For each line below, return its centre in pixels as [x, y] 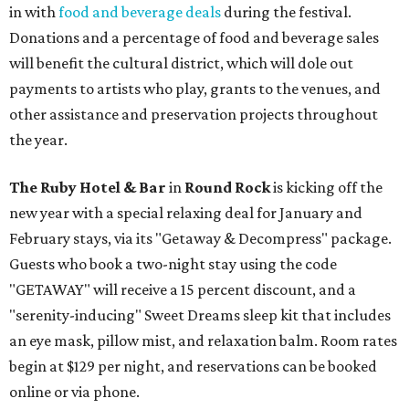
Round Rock [229, 187]
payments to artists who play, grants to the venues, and [195, 89]
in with [34, 12]
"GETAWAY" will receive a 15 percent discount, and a [183, 289]
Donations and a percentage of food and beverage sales [194, 37]
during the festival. [286, 12]
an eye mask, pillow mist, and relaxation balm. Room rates [203, 341]
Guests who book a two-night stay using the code [173, 264]
